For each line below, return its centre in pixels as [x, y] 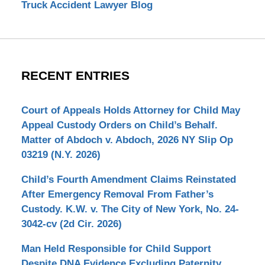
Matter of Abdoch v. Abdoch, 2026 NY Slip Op [127, 140]
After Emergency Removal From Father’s [117, 195]
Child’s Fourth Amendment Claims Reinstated [128, 180]
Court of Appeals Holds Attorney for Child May [130, 111]
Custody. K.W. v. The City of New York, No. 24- [130, 209]
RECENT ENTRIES [75, 76]
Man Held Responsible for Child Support [116, 249]
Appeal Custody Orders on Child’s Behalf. [119, 125]
